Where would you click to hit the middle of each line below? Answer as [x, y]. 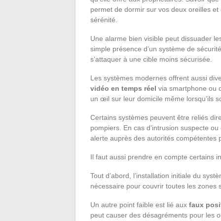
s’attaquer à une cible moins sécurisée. [151, 59]
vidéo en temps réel [123, 88]
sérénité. [104, 19]
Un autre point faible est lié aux [140, 204]
